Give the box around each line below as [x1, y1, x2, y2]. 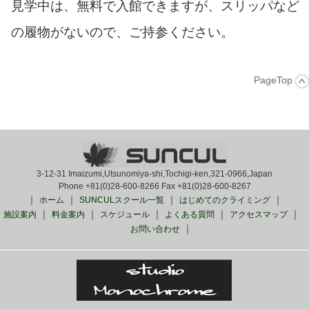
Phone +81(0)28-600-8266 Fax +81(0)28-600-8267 [58, 181, 251, 191]
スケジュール [100, 209, 150, 219]
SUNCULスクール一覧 [79, 195, 164, 205]
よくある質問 [165, 209, 215, 219]
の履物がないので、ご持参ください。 [11, 24, 234, 39]
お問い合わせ [130, 223, 180, 234]
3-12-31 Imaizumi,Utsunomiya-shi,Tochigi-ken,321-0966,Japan [37, 168, 272, 179]
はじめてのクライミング [179, 195, 270, 205]
